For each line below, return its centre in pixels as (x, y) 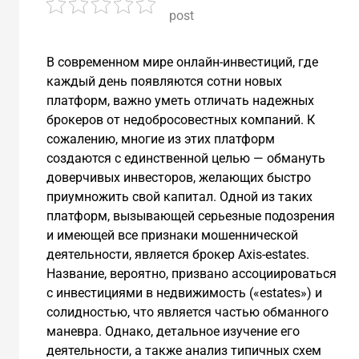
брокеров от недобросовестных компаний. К (180, 120)
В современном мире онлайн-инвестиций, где (182, 63)
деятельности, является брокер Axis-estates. (177, 255)
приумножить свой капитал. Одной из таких (179, 197)
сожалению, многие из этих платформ (160, 139)
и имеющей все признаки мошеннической (172, 236)
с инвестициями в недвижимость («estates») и (184, 293)
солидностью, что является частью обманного (187, 313)
